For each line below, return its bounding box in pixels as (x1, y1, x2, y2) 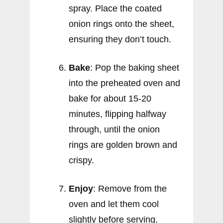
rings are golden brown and (69, 139, 177, 150)
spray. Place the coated (69, 3, 162, 13)
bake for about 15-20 (69, 93, 151, 104)
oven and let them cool (69, 199, 159, 209)
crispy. (69, 155, 94, 165)
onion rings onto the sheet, (69, 18, 174, 29)
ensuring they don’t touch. (69, 34, 171, 44)
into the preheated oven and (69, 78, 180, 88)
